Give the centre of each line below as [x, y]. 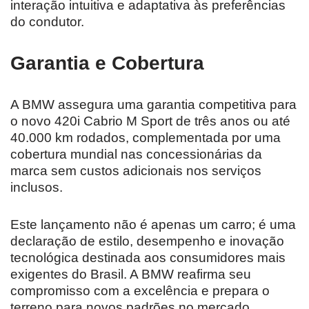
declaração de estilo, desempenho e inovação [147, 241]
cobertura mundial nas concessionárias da [136, 154]
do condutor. [47, 21]
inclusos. [37, 187]
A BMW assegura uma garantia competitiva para [153, 104]
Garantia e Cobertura [107, 63]
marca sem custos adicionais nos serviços [136, 170]
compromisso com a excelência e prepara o [140, 290]
